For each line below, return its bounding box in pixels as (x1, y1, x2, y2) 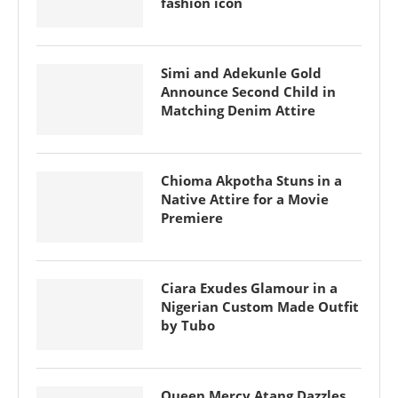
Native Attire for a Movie (161, 190, 329, 208)
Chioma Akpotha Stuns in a (161, 171, 342, 189)
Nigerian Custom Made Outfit (161, 298, 359, 315)
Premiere (161, 209, 223, 227)
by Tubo (161, 316, 215, 334)
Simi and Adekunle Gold (161, 64, 322, 82)
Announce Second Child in (161, 83, 336, 100)
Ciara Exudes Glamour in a (161, 279, 338, 297)
